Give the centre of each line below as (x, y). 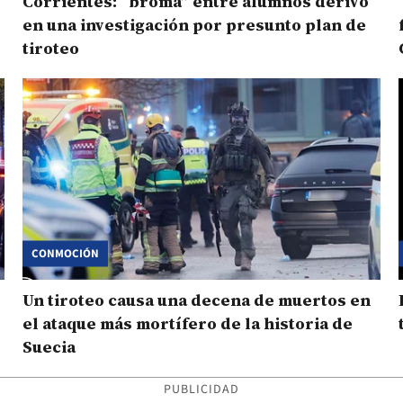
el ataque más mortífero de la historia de (188, 323)
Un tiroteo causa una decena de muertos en (197, 300)
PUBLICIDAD (201, 389)
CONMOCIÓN (65, 253)
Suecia (49, 346)
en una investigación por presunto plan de (194, 25)
